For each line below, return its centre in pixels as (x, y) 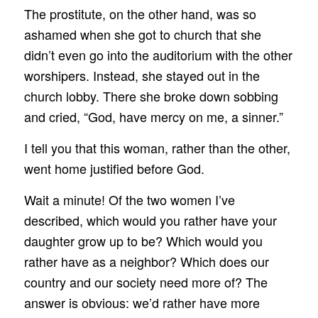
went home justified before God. (114, 169)
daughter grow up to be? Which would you (143, 241)
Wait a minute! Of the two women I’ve (129, 200)
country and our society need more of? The (146, 282)
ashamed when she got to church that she (142, 34)
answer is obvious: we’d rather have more (142, 303)
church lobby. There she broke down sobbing (151, 95)
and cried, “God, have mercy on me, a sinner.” (153, 116)
